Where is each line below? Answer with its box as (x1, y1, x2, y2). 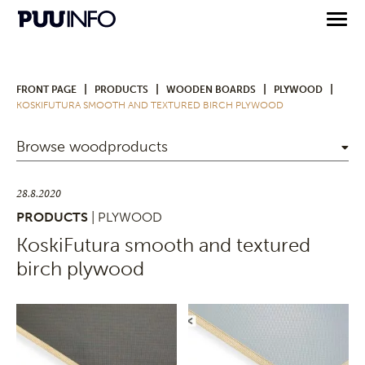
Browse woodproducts (16, 138, 168, 156)
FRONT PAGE (16, 84, 77, 95)
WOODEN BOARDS (166, 84, 256, 95)
